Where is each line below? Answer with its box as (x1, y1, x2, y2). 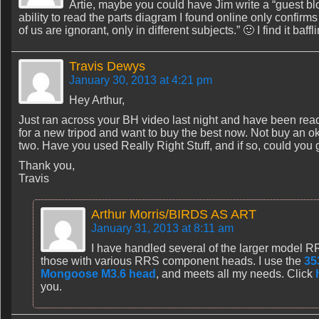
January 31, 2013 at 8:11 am (91, 222, 234, 234)
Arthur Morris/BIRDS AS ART (91, 207, 256, 221)
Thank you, (19, 159, 75, 172)
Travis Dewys (69, 59, 145, 73)
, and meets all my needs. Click (156, 268, 315, 280)
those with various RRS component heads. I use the (41, 255, 304, 267)
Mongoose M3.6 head (41, 268, 156, 280)
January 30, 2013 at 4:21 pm (69, 74, 212, 86)
